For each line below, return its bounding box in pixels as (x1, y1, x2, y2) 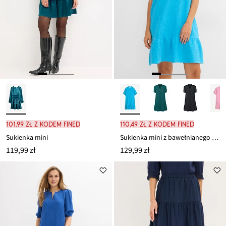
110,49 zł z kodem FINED (120, 120, 194, 128)
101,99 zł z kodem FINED (6, 120, 80, 128)
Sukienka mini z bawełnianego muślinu (212, 132, 218, 143)
